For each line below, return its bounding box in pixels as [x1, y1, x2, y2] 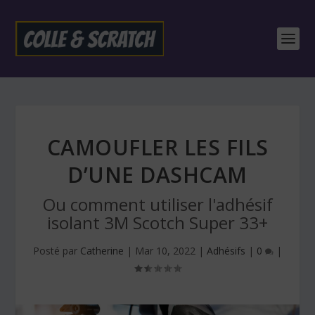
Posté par [33, 244, 80, 257]
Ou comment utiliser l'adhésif [42, 193, 273, 216]
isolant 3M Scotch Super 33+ [47, 211, 268, 234]
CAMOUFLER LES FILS [46, 133, 269, 162]
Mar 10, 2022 [135, 244, 195, 257]
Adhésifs [207, 244, 245, 257]
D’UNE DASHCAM [67, 160, 247, 189]
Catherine [80, 244, 124, 257]
